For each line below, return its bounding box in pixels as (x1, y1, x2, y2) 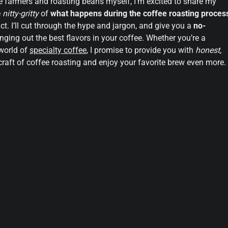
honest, (195, 45, 221, 55)
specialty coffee (30, 45, 87, 55)
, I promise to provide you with (87, 45, 195, 55)
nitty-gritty (3, 8, 39, 18)
